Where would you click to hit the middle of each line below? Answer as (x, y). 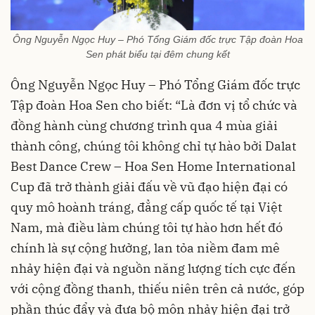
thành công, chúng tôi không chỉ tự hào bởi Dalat (153, 146)
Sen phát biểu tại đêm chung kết (157, 54)
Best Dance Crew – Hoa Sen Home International (153, 167)
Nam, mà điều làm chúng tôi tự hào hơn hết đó (147, 228)
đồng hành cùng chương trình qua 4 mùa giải (144, 126)
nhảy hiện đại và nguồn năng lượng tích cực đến (153, 269)
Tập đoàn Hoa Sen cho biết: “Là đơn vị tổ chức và (154, 105)
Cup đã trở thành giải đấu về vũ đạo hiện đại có (149, 187)
